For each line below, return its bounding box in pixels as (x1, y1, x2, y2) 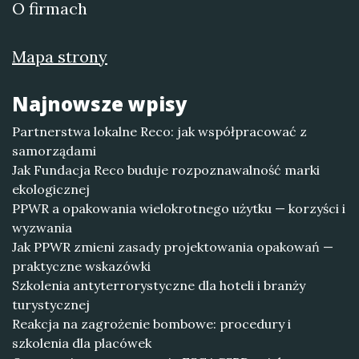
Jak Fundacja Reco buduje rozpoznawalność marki (12, 162, 320, 178)
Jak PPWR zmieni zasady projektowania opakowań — (12, 239, 333, 255)
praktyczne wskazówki (12, 258, 151, 274)
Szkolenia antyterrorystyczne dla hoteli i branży (12, 277, 305, 293)
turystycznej (12, 296, 90, 313)
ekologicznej (12, 181, 90, 197)
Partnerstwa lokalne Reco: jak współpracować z (12, 123, 307, 139)
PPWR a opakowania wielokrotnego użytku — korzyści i (12, 200, 345, 216)
